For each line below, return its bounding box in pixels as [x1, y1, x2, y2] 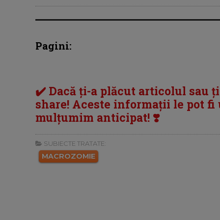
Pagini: [35, 39, 72, 53]
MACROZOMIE [42, 151, 95, 161]
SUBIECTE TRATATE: [42, 139, 106, 147]
